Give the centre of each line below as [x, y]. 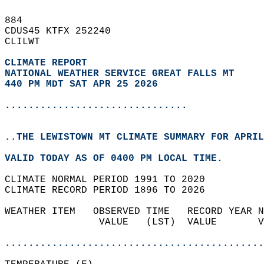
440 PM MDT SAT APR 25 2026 [81, 84]
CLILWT [28, 42]
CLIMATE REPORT [49, 63]
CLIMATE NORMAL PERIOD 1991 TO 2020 [111, 180]
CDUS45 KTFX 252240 [64, 31]
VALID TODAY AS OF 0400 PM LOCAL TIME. [120, 159]
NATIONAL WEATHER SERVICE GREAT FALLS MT [120, 74]
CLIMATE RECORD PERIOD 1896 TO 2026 [111, 190]
